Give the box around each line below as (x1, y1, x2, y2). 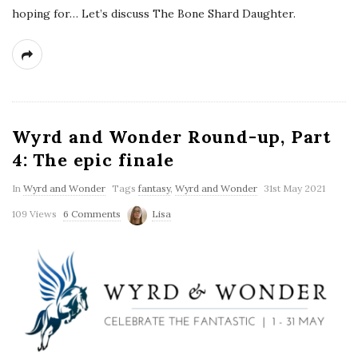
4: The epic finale (12, 149, 174, 172)
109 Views (12, 208, 57, 221)
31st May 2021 (264, 182, 325, 195)
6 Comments (63, 208, 121, 221)
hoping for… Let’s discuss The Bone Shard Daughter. (12, 6, 296, 22)
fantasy (138, 182, 170, 195)
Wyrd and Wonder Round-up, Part (12, 125, 331, 149)
